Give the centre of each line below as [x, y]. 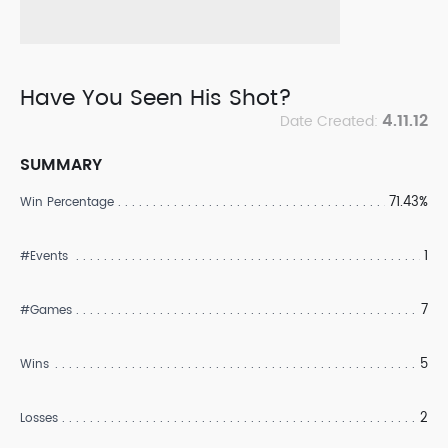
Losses [39, 418]
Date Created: [331, 121]
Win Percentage [67, 202]
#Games [46, 310]
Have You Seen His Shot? [156, 98]
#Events [44, 256]
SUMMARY [61, 165]
